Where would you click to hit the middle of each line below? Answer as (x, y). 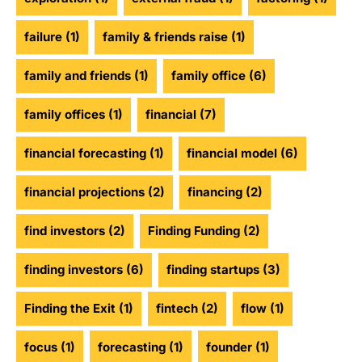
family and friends (78, 76)
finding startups (213, 270)
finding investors (74, 270)
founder (229, 347)
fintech (177, 309)
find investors (65, 231)
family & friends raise (165, 37)
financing (215, 192)
